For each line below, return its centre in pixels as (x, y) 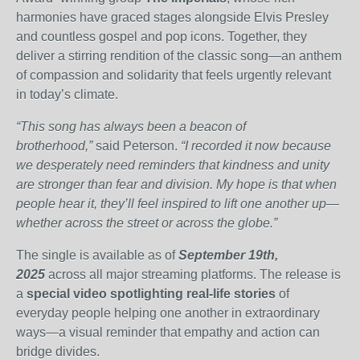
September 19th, (228, 255)
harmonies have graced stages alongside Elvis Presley (172, 17)
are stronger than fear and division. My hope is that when (176, 184)
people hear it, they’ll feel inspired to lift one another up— (178, 204)
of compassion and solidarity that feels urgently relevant (174, 75)
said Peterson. (137, 146)
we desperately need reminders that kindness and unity (173, 165)
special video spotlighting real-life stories (151, 294)
